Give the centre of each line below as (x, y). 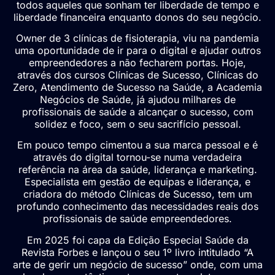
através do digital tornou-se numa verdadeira (137, 157)
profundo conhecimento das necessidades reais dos (137, 207)
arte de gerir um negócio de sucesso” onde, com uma (137, 264)
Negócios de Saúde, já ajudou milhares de (137, 100)
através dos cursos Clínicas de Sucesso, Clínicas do (137, 75)
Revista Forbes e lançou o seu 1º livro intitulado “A (137, 252)
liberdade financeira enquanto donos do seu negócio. (137, 17)
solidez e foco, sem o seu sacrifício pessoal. (137, 124)
